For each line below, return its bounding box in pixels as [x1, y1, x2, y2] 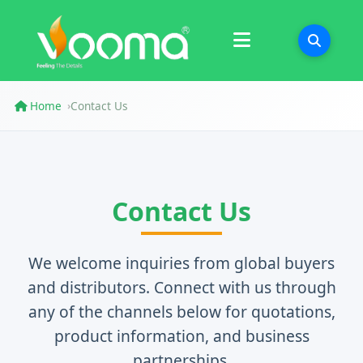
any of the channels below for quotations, [28, 301, 335, 322]
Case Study [57, 70, 124, 88]
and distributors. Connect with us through [27, 276, 336, 298]
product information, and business [53, 325, 310, 347]
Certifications [57, 30, 139, 48]
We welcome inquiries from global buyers [28, 252, 335, 274]
